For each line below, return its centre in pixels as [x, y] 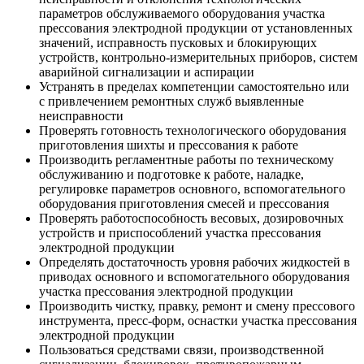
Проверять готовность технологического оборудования [193, 131]
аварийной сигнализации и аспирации [147, 72]
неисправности [81, 116]
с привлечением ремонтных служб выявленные [171, 102]
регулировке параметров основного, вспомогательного [192, 189]
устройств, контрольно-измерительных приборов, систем [198, 58]
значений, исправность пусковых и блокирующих [178, 43]
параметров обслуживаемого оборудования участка [182, 14]
